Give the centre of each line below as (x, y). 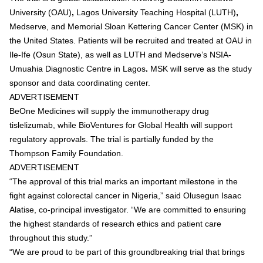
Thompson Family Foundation (65, 153)
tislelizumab (31, 125)
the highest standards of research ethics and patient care (115, 224)
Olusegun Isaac (212, 195)
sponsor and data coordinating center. (80, 83)
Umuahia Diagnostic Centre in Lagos (77, 69)
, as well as (102, 55)
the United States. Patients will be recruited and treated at (117, 41)
